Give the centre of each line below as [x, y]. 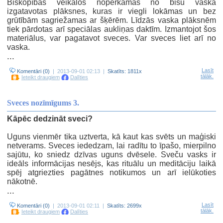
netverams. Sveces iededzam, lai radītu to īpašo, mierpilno [111, 146]
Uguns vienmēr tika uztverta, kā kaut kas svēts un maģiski [111, 137]
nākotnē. [22, 181]
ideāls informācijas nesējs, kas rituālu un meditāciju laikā [111, 164]
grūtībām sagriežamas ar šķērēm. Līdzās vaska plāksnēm [111, 20]
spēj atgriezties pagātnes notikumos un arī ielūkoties [111, 172]
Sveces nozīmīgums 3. [43, 103]
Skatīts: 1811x [125, 71]
